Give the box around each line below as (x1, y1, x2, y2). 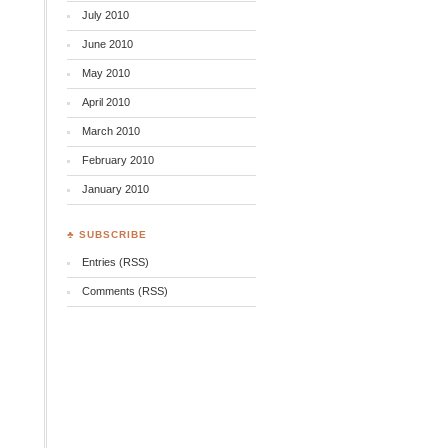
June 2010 (81, 38, 133, 50)
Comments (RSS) (81, 285, 168, 297)
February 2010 (81, 154, 154, 166)
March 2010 (81, 125, 140, 137)
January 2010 (81, 183, 149, 195)
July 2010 (81, 9, 129, 21)
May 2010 (81, 67, 130, 79)
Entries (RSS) (81, 256, 149, 268)
